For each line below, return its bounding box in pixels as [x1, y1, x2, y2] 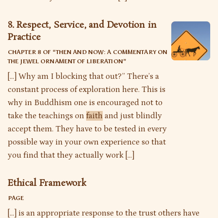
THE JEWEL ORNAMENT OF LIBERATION [8, 57, 123, 65]
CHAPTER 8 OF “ [8, 48, 56, 55]
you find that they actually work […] [8, 150, 134, 160]
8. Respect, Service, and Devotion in [8, 18, 157, 32]
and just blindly [103, 110, 162, 121]
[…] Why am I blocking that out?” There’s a [8, 71, 159, 81]
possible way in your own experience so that [8, 137, 166, 147]
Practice [8, 31, 41, 44]
